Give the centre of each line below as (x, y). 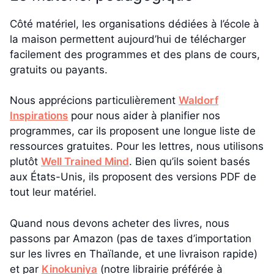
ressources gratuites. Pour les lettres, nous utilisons (137, 146)
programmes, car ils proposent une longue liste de (133, 131)
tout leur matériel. (53, 192)
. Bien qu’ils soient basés (190, 162)
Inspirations (39, 116)
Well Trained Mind (85, 162)
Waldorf (198, 101)
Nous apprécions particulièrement (94, 101)
